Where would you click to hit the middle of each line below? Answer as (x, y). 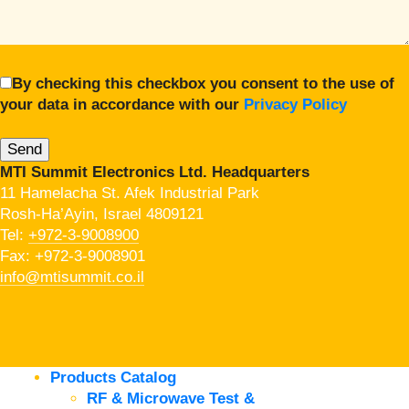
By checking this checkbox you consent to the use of (203, 83)
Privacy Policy (295, 104)
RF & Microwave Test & (171, 398)
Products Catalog (113, 377)
